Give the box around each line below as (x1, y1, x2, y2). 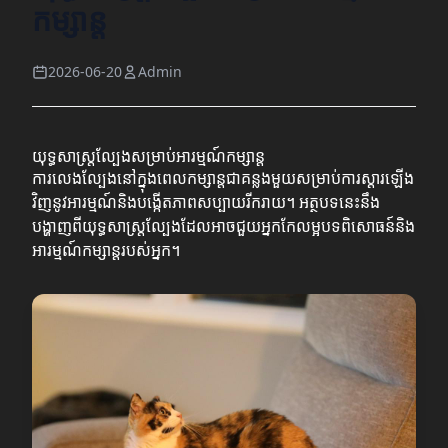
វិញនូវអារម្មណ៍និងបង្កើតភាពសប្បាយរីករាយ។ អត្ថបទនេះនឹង (32, 191, 380, 214)
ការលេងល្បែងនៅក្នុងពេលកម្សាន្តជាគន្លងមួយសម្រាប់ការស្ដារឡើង (32, 167, 414, 190)
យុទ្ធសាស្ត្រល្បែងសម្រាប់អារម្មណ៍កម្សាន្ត (32, 145, 265, 168)
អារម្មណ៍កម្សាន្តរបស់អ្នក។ (32, 239, 180, 262)
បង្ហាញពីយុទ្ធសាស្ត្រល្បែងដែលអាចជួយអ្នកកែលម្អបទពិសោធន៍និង (32, 215, 415, 238)
